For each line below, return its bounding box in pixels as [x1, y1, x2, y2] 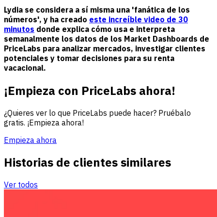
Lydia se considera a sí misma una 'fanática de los [4, 4, 190, 15]
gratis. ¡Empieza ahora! [4, 117, 84, 127]
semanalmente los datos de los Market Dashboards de [4, 33, 209, 44]
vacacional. [4, 62, 46, 73]
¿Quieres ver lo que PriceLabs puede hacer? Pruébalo [4, 108, 191, 118]
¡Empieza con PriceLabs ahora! [4, 83, 175, 98]
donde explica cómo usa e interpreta [34, 24, 175, 34]
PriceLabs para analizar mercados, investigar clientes [4, 43, 205, 53]
